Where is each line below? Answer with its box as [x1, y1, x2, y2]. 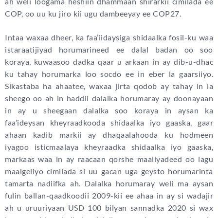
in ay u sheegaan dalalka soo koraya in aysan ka [5, 106, 213, 115]
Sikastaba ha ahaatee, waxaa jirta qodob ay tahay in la [5, 81, 213, 91]
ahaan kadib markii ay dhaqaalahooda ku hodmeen [5, 130, 213, 140]
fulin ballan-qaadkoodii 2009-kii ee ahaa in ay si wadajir [5, 191, 213, 200]
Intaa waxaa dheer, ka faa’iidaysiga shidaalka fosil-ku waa [5, 33, 213, 42]
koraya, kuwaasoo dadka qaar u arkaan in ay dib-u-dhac [5, 57, 213, 67]
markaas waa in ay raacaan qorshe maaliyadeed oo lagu [5, 154, 213, 164]
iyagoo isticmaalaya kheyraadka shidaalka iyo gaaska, [5, 142, 213, 152]
